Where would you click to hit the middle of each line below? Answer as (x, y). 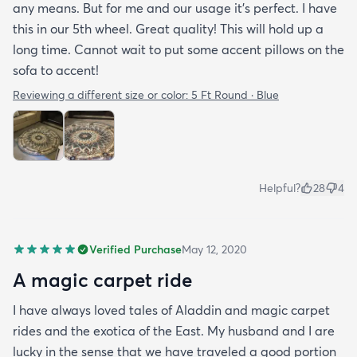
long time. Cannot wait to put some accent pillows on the (178, 49)
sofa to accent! (56, 70)
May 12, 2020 (214, 249)
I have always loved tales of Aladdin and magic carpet (171, 310)
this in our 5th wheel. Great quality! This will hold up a (168, 29)
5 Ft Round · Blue (235, 95)
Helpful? (280, 188)
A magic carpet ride (102, 280)
